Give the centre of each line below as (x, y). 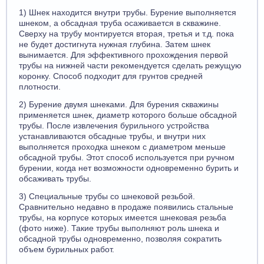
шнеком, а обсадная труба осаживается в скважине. (120, 23)
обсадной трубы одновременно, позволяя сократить (120, 239)
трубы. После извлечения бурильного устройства (114, 126)
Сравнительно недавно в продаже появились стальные (126, 207)
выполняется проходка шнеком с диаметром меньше (122, 147)
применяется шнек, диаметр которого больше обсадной (128, 115)
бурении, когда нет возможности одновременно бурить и (129, 168)
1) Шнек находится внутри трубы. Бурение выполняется (128, 12)
